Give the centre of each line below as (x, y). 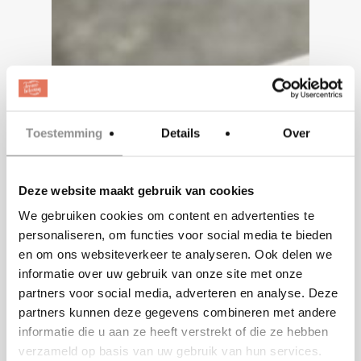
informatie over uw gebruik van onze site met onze (161, 273)
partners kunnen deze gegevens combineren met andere (178, 312)
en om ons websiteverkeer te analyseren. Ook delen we (175, 254)
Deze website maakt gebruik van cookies (137, 190)
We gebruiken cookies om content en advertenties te (166, 215)
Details (180, 133)
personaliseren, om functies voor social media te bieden (176, 234)
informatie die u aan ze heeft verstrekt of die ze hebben (173, 331)
